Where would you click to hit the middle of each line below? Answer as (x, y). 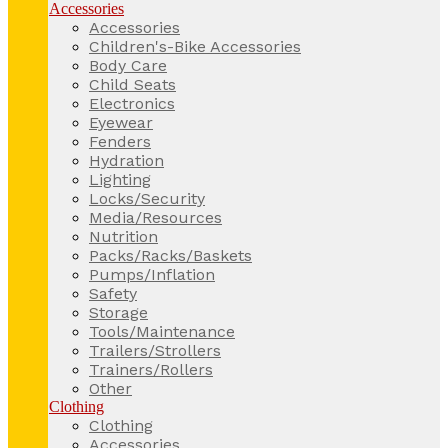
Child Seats (132, 84)
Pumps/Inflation (152, 274)
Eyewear (121, 122)
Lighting (120, 179)
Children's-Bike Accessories (195, 46)
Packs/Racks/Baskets (170, 255)
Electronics (132, 103)
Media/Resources (155, 217)
